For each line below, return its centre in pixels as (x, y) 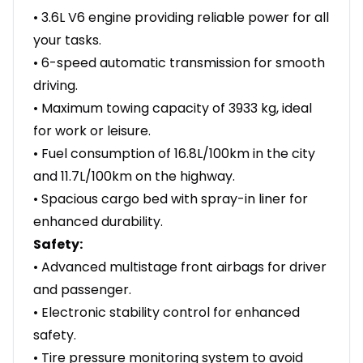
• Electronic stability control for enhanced (167, 313)
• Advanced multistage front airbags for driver (180, 267)
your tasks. (67, 41)
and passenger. (82, 290)
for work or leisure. (92, 131)
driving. (56, 86)
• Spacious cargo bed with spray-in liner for (171, 199)
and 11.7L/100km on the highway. (134, 177)
